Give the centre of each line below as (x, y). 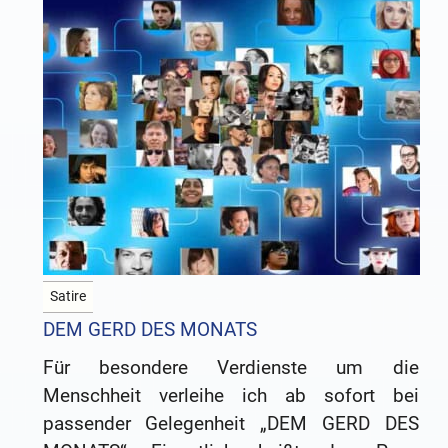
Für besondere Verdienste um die (230, 367)
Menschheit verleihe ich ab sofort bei (230, 395)
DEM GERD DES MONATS (149, 329)
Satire (67, 296)
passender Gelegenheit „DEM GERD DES (230, 423)
